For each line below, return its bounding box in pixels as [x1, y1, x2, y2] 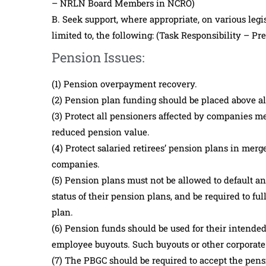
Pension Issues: [52, 48, 145, 66]
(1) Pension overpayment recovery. [52, 77, 197, 90]
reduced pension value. [52, 125, 150, 138]
